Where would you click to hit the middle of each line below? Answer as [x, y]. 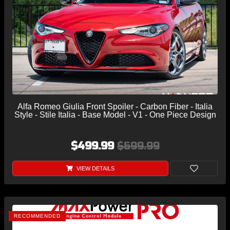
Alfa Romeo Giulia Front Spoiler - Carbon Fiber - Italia [115, 107]
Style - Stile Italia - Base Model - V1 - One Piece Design [115, 115]
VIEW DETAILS [94, 169]
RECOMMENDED [37, 216]
